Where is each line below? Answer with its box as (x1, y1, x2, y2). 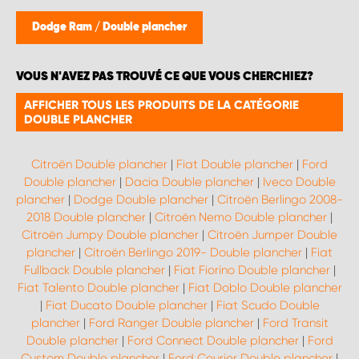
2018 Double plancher (26, 210, 146, 224)
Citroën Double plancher (31, 157, 167, 171)
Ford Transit (262, 316, 329, 330)
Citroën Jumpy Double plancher (22, 228, 199, 242)
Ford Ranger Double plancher (88, 316, 254, 330)
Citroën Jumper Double (208, 228, 337, 242)
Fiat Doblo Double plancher (188, 280, 342, 295)
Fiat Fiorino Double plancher (173, 263, 330, 277)
